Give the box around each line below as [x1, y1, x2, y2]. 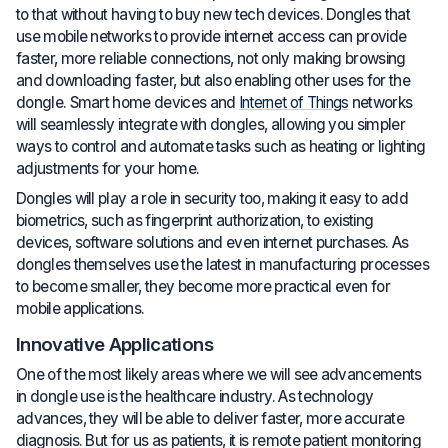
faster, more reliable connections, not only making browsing [16, 49, 406, 69]
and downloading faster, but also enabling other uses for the [16, 71, 410, 91]
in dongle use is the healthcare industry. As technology [16, 386, 374, 406]
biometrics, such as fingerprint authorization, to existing [16, 211, 374, 231]
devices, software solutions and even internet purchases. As [16, 233, 409, 253]
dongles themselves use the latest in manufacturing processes [16, 255, 429, 275]
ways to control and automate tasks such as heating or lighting [16, 137, 426, 157]
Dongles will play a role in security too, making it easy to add [16, 189, 408, 209]
